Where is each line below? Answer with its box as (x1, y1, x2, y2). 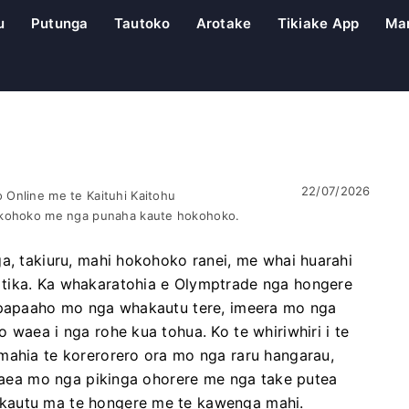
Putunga (30, 15, 89, 32)
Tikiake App (277, 15, 360, 32)
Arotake (195, 15, 252, 32)
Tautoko (113, 15, 171, 32)
